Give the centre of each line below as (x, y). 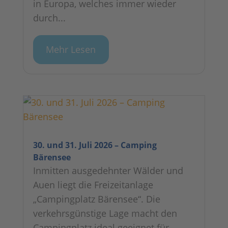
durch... (49, 18)
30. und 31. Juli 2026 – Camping (95, 145)
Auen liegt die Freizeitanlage (93, 185)
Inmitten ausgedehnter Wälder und (108, 171)
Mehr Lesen (71, 50)
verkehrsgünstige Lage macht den (105, 213)
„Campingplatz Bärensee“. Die (96, 199)
